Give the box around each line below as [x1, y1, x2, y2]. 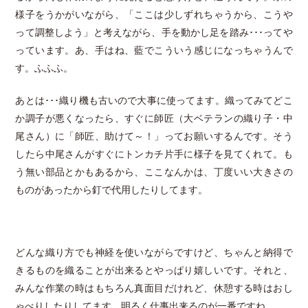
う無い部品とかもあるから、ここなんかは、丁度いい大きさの [15, 166, 293, 177]
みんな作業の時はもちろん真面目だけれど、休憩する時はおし [15, 283, 293, 294]
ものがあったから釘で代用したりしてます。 [15, 184, 208, 195]
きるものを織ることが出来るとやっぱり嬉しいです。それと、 [15, 265, 293, 276]
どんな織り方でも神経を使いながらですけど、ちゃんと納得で [15, 247, 293, 258]
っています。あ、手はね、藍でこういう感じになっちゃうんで [15, 45, 293, 56]
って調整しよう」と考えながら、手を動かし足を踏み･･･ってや [15, 27, 293, 38]
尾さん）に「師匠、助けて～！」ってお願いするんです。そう [15, 131, 293, 142]
